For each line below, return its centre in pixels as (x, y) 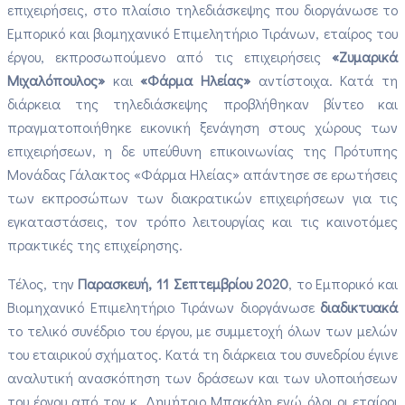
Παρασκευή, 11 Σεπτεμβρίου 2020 (184, 283)
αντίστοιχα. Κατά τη (325, 80)
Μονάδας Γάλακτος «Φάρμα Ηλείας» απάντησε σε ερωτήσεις (202, 174)
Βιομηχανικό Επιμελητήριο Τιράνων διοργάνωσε (164, 306)
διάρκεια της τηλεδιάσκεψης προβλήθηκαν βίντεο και (202, 103)
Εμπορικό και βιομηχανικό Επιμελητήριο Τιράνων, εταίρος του (202, 33)
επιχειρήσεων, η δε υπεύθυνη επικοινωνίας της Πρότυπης (202, 150)
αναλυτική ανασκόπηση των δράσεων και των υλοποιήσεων (202, 377)
